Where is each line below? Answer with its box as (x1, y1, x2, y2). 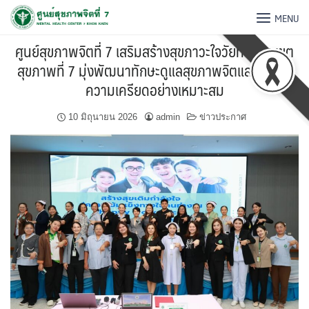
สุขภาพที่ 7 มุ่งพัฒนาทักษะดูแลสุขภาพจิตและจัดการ (17, 57, 292, 83)
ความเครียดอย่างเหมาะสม (85, 77, 224, 102)
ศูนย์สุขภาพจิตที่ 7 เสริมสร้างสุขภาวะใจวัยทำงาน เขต (15, 38, 294, 63)
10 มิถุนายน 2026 (68, 112, 137, 122)
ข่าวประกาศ (199, 112, 246, 122)
